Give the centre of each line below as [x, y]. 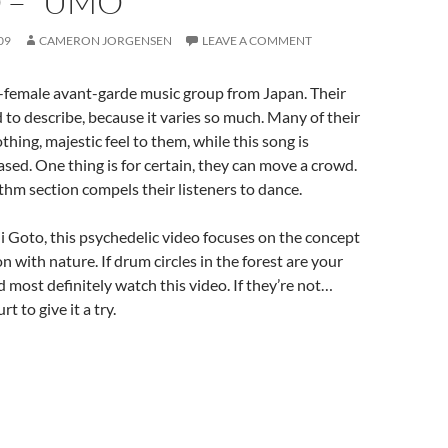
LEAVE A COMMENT [257, 40]
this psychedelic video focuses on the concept [205, 236]
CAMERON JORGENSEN [105, 40]
